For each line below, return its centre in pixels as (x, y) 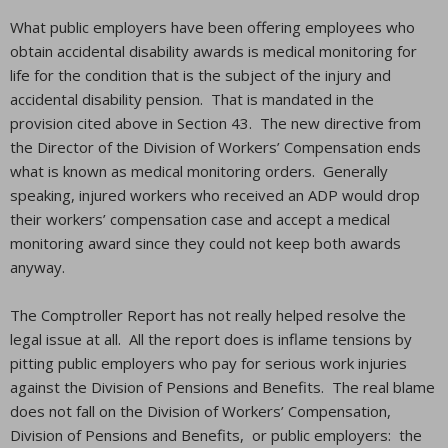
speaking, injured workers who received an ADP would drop (215, 195)
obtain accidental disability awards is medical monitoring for (213, 51)
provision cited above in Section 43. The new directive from (215, 123)
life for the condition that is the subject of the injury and (200, 75)
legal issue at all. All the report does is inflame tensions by (211, 339)
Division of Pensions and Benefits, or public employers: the (216, 435)
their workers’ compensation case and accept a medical (200, 219)
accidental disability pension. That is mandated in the (192, 99)
